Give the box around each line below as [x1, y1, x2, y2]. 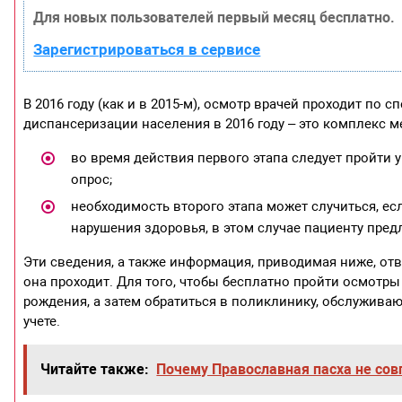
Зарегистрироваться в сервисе [33, 40, 261, 59]
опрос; [70, 171, 112, 188]
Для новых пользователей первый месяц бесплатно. [33, 9, 396, 27]
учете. [23, 313, 61, 330]
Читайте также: [40, 361, 150, 379]
